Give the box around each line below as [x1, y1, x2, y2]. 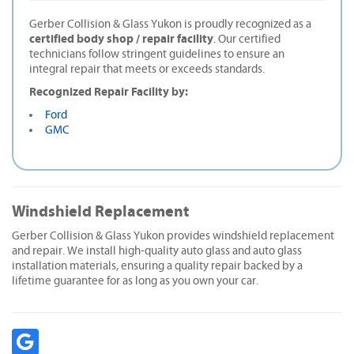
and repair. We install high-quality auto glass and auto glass [12, 244, 302, 257]
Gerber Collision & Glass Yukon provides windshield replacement [12, 229, 334, 242]
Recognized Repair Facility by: [29, 85, 190, 99]
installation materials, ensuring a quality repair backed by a [12, 259, 303, 272]
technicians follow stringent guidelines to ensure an [29, 47, 284, 60]
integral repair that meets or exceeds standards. [29, 62, 265, 75]
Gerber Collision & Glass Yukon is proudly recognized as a [29, 17, 311, 30]
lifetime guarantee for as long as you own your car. [12, 274, 258, 287]
